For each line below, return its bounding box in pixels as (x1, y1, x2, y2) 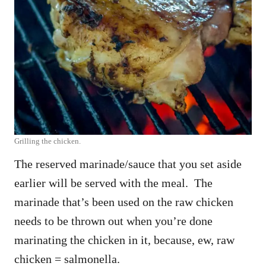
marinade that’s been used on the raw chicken (14, 195, 233, 209)
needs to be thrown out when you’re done (14, 214, 213, 228)
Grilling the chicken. (14, 137, 81, 146)
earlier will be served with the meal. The (14, 176, 213, 190)
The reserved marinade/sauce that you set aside (14, 157, 242, 171)
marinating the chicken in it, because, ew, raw (14, 233, 235, 247)
